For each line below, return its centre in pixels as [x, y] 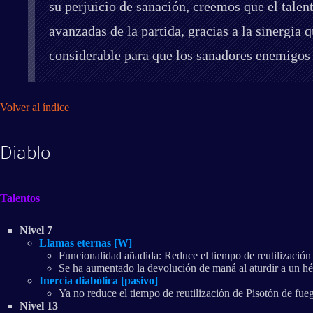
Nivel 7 [36, 230]
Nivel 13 [39, 305]
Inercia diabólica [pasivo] [99, 280]
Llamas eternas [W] [86, 242]
